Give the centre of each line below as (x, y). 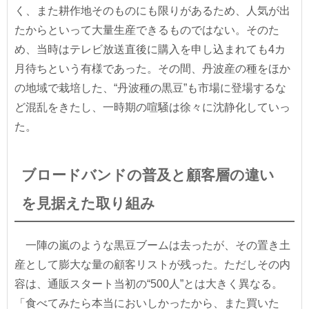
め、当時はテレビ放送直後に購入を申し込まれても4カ (150, 49)
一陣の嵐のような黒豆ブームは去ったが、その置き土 (152, 245)
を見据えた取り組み (88, 203)
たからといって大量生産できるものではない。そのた (147, 30)
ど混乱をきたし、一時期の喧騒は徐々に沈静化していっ (152, 107)
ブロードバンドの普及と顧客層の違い (148, 175)
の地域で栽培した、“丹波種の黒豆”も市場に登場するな (150, 88)
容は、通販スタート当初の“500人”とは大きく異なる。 (149, 283)
